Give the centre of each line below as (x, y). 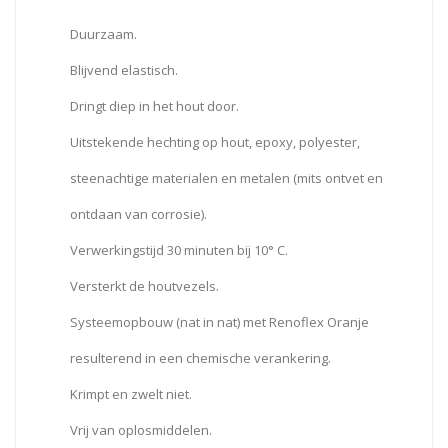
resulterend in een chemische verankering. (200, 357)
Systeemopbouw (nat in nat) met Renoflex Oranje (219, 321)
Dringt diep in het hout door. (154, 105)
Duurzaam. (103, 33)
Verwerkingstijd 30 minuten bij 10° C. (179, 249)
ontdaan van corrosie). (138, 213)
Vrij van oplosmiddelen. (141, 429)
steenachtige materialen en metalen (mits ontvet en (226, 177)
